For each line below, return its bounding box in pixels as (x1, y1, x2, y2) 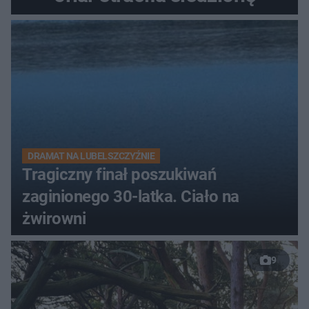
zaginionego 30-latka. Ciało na (22, 187, 239, 207)
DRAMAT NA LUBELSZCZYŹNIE (28, 150, 155, 162)
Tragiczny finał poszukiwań (22, 165, 217, 185)
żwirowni (22, 209, 86, 229)
